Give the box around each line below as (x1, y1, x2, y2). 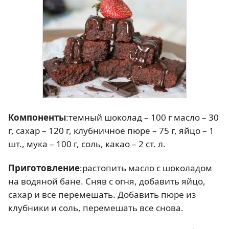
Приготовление (8, 162, 80, 174)
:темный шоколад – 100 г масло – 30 (66, 111, 219, 123)
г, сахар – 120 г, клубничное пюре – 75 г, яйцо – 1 (8, 124, 214, 136)
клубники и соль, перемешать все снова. (8, 202, 184, 214)
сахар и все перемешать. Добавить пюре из (8, 189, 196, 200)
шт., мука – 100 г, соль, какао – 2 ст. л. (8, 138, 166, 150)
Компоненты (8, 111, 66, 123)
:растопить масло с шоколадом (80, 162, 212, 174)
